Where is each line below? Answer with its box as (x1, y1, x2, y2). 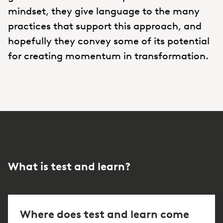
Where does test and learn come (20, 207, 189, 221)
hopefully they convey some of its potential (8, 34, 210, 47)
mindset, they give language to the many (8, 4, 200, 17)
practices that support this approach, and (8, 19, 202, 32)
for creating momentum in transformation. (8, 49, 209, 62)
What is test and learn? (8, 159, 131, 173)
